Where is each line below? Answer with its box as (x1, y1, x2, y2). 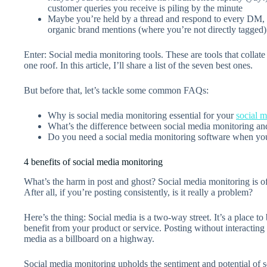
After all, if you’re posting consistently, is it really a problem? (24, 187, 253, 198)
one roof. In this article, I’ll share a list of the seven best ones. (24, 60, 253, 71)
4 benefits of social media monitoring (24, 157, 163, 167)
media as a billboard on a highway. (24, 234, 154, 244)
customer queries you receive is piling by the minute (48, 3, 243, 14)
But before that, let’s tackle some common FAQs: (24, 85, 209, 96)
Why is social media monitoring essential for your (48, 110, 236, 121)
